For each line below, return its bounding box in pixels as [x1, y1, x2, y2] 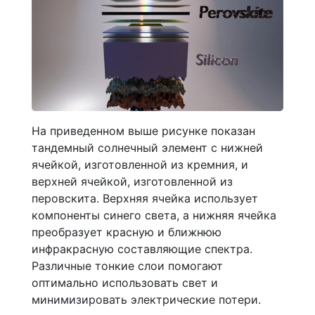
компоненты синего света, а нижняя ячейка [32, 207, 276, 222]
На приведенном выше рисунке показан [32, 123, 255, 138]
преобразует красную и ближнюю [32, 224, 221, 239]
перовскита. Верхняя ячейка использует [32, 191, 258, 205]
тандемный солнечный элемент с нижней [32, 140, 263, 155]
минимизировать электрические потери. [32, 292, 261, 307]
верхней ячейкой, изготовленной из [32, 174, 233, 188]
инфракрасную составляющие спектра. [32, 241, 252, 256]
